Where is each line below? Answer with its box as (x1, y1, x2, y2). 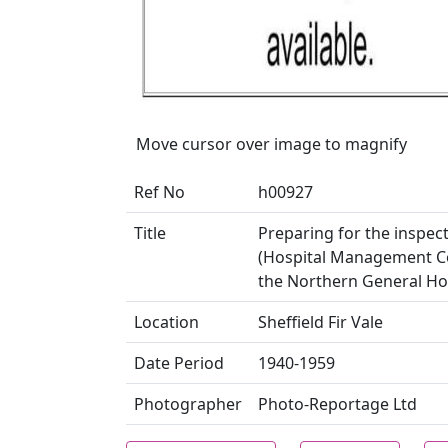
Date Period (134, 352, 224, 374)
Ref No (134, 181, 185, 203)
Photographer (134, 393, 242, 415)
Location (134, 311, 199, 333)
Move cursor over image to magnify (136, 133, 407, 155)
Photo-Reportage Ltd (258, 393, 417, 415)
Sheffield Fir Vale (258, 311, 383, 333)
